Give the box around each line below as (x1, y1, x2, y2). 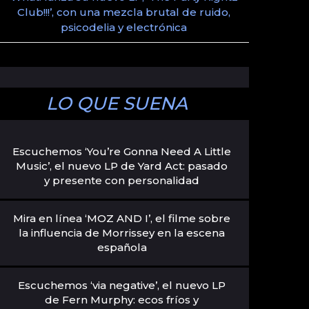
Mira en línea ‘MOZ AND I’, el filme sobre (13, 212, 231, 225)
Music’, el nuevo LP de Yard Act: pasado (16, 159, 228, 172)
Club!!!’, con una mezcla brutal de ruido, (17, 6, 231, 19)
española (97, 241, 147, 254)
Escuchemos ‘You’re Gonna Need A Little (12, 145, 232, 158)
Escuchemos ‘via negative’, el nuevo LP (18, 279, 226, 292)
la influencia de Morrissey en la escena (19, 226, 226, 239)
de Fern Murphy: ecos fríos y (45, 293, 199, 306)
